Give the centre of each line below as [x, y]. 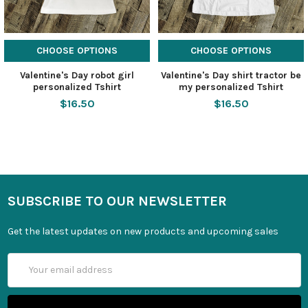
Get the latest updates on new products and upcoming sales [143, 231]
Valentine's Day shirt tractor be [231, 75]
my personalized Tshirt [231, 87]
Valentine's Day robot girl [77, 75]
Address [25, 274]
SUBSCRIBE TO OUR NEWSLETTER [117, 201]
